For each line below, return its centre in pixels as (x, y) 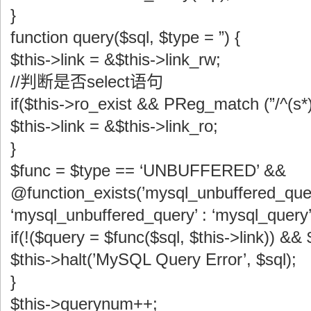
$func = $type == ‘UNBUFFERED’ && (148, 170)
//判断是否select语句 (87, 81)
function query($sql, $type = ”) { (125, 37)
